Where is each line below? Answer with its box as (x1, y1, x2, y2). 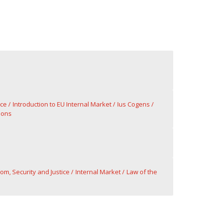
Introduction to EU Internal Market (12, 100, 111, 109)
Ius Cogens (117, 100, 150, 109)
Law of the (126, 167, 157, 176)
